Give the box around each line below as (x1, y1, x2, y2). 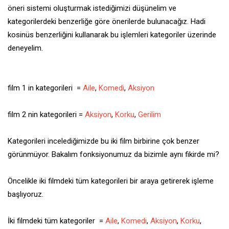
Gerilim (138, 110, 161, 120)
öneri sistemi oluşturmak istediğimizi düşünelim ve (8, 4, 176, 13)
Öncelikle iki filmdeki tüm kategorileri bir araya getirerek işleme (8, 176, 214, 186)
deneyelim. (8, 43, 45, 53)
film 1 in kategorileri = (8, 83, 83, 93)
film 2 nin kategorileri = (8, 110, 85, 120)
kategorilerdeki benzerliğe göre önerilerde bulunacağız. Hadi (8, 17, 205, 27)
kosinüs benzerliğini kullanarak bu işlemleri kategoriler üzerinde (8, 30, 216, 40)
